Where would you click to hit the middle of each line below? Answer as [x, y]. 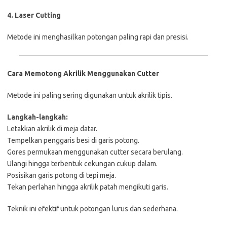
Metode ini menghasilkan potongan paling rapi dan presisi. [98, 37]
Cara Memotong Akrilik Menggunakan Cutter [83, 73]
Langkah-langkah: [37, 117]
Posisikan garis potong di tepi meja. [62, 175]
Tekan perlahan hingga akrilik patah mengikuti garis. [88, 187]
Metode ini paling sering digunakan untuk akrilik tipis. [90, 95]
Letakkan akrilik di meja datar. [52, 128]
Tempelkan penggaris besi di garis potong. [73, 140]
